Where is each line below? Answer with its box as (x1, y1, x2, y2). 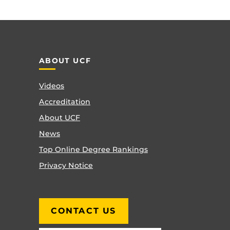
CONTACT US (51, 205, 117, 216)
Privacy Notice (39, 161, 93, 170)
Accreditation (39, 98, 90, 106)
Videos (39, 82, 64, 90)
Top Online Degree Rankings (39, 145, 148, 154)
